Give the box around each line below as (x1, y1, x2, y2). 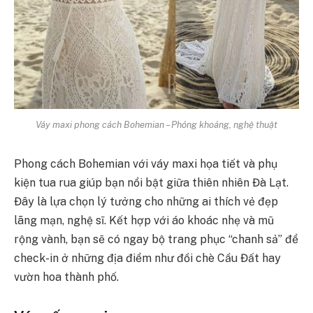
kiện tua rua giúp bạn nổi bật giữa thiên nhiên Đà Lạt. (14, 176, 289, 190)
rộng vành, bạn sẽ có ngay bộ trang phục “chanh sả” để (14, 233, 298, 247)
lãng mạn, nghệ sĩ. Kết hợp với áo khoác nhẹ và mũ (14, 214, 274, 228)
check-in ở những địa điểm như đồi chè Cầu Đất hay (14, 252, 281, 265)
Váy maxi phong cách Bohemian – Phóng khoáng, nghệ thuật (36, 119, 277, 131)
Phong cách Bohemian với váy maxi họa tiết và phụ (14, 157, 277, 171)
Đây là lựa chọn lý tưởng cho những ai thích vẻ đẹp (14, 195, 278, 209)
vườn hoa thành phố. (14, 270, 119, 284)
